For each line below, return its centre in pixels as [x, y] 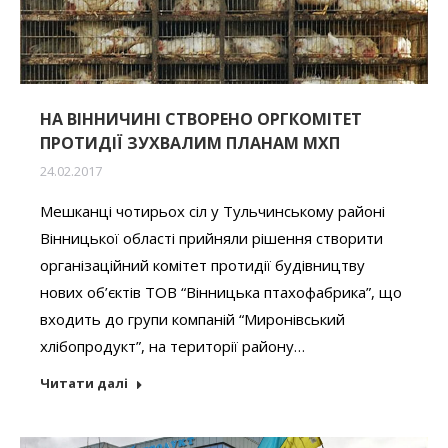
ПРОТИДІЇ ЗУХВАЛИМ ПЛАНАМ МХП [190, 143]
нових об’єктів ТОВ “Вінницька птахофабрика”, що [221, 292]
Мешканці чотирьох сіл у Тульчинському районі [212, 211]
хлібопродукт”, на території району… [172, 346]
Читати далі [84, 383]
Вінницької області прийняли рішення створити [211, 238]
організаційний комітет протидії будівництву [202, 265]
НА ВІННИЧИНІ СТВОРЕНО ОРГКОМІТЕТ [201, 119]
